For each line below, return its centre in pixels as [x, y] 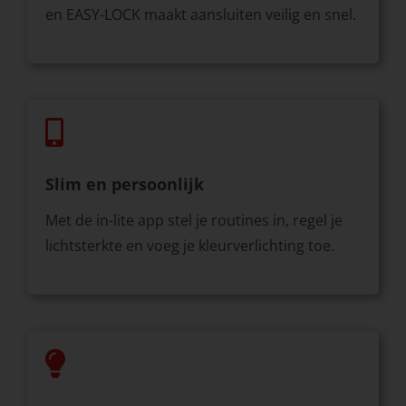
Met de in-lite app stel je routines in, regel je [193, 221]
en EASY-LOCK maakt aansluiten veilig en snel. [200, 15]
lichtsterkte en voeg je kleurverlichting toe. [189, 246]
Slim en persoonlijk [124, 184]
